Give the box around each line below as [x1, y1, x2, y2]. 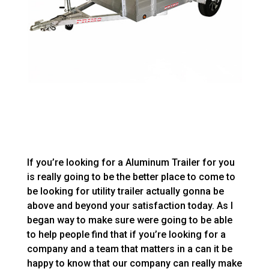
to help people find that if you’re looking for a [26, 229, 226, 241]
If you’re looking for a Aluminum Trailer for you [26, 157, 235, 169]
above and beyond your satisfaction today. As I [26, 200, 233, 212]
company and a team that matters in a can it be [26, 243, 232, 255]
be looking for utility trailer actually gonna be [26, 186, 224, 198]
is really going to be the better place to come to [26, 171, 235, 183]
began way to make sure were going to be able [26, 214, 232, 226]
